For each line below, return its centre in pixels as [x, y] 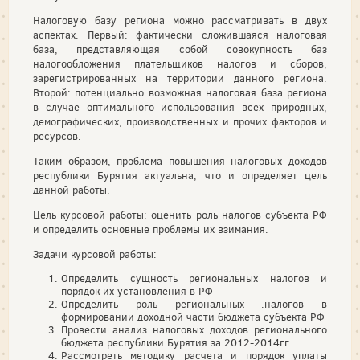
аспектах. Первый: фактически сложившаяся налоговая [180, 35]
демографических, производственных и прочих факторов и [180, 122]
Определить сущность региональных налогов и [194, 278]
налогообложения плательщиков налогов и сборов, [180, 64]
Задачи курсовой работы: [95, 254]
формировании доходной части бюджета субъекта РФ [193, 317]
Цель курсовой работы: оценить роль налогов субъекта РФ [180, 215]
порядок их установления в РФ [137, 291]
